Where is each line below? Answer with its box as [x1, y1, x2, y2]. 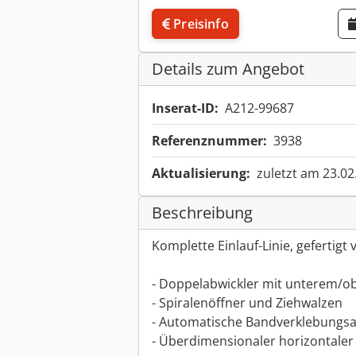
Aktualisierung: [152, 164, 250, 183]
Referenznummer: [152, 132, 267, 150]
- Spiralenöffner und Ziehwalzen [152, 294, 342, 312]
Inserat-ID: [152, 99, 219, 118]
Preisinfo [173, 15, 229, 33]
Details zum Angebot [152, 58, 304, 80]
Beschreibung [152, 202, 253, 224]
